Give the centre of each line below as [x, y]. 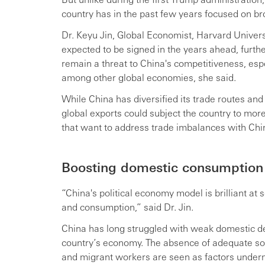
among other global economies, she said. [149, 77]
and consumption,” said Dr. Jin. [127, 206]
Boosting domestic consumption [162, 167]
